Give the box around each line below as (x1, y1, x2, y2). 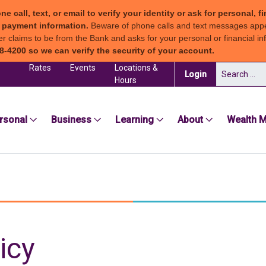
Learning (115, 114, 154, 125)
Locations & (114, 63, 158, 72)
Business (51, 114, 91, 125)
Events (69, 63, 96, 72)
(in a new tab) (206, 68, 256, 78)
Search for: (216, 63, 257, 72)
